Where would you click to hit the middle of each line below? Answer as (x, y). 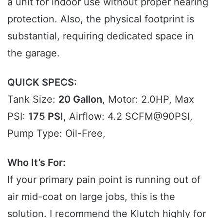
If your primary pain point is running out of (104, 179)
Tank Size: (33, 99)
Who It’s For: (36, 162)
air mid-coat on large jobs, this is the (91, 196)
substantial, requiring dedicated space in (100, 36)
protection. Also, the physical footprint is (101, 19)
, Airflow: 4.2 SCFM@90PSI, (128, 116)
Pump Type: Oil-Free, (56, 133)
